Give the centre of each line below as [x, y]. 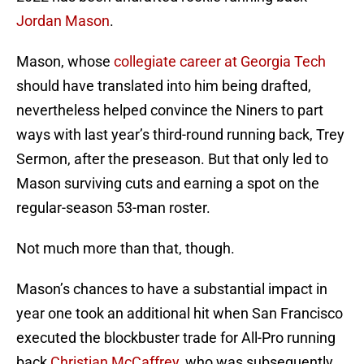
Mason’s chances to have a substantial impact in [172, 289]
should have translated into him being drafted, [164, 86]
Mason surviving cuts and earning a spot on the [168, 184]
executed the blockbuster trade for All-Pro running [176, 338]
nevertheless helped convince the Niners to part [170, 110]
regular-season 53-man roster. [113, 208]
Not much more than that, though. [126, 249]
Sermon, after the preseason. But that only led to [172, 159]
